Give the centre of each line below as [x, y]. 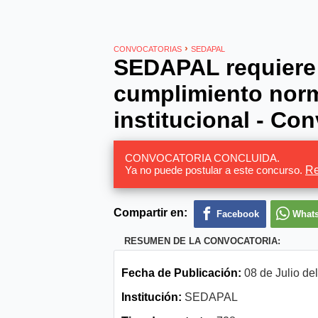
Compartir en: [150, 213]
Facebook [237, 214]
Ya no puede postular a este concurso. [215, 170]
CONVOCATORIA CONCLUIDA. [202, 158]
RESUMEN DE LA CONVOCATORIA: [202, 241]
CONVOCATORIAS [148, 49]
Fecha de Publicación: [181, 273]
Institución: [152, 297]
